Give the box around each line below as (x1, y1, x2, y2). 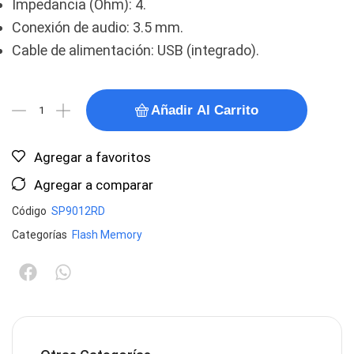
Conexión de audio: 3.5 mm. (12, 19, 183, 36)
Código (12, 205, 49, 217)
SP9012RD (51, 205, 105, 217)
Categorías (12, 228, 67, 241)
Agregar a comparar (34, 177, 153, 193)
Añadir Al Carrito (151, 103, 258, 118)
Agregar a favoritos (34, 149, 151, 165)
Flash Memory (72, 228, 142, 241)
